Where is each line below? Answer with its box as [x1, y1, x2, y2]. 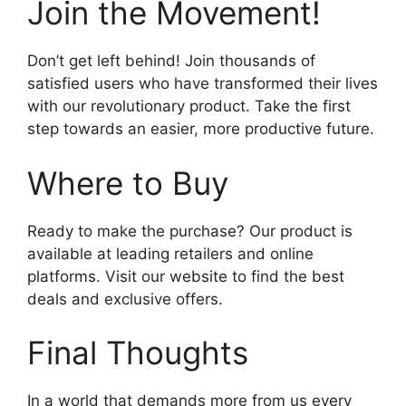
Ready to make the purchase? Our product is [27, 221, 353, 240]
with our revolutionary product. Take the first [27, 97, 351, 116]
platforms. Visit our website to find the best [27, 266, 344, 285]
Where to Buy [27, 163, 228, 202]
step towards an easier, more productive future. [27, 120, 374, 139]
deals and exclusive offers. [27, 289, 223, 308]
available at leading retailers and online [27, 244, 314, 263]
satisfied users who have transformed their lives [27, 74, 378, 93]
